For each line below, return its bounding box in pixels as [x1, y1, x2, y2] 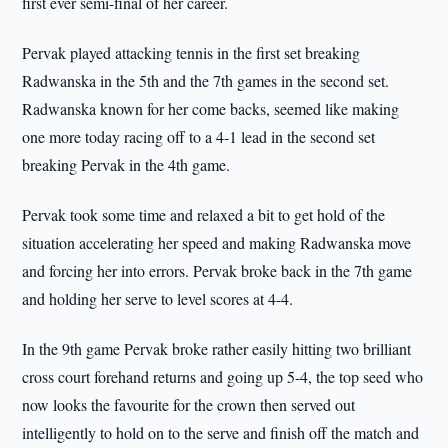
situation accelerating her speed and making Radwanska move [22, 232, 412, 253]
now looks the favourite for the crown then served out [22, 394, 356, 415]
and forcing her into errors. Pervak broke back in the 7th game [22, 260, 413, 281]
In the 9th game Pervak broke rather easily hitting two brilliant [22, 338, 412, 359]
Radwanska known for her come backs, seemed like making [22, 98, 400, 119]
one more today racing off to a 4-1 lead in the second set [22, 126, 376, 147]
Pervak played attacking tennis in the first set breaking [22, 42, 361, 63]
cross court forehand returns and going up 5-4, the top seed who [22, 366, 424, 387]
